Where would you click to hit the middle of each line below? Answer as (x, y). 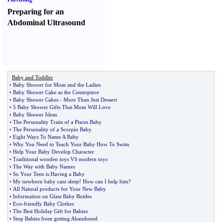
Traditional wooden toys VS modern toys (60, 159)
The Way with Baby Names (44, 166)
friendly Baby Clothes (49, 204)
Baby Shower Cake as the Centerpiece (56, 92)
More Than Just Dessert (90, 100)
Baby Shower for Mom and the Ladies (57, 85)
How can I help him (106, 181)
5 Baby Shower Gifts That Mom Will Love (62, 107)
